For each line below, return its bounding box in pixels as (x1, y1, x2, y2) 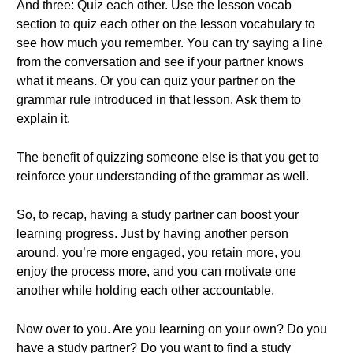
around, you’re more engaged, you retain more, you (17, 246, 301, 259)
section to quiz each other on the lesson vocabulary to (17, 17, 315, 31)
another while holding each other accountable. (17, 284, 274, 297)
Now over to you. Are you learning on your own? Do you (17, 322, 327, 336)
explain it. (17, 112, 70, 125)
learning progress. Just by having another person (17, 227, 288, 240)
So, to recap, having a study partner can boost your (17, 208, 299, 221)
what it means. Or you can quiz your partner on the (17, 74, 295, 87)
